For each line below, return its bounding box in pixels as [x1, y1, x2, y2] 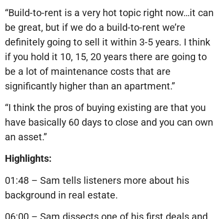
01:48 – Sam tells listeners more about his [5, 174, 189, 186]
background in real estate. [5, 189, 118, 201]
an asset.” [5, 131, 47, 143]
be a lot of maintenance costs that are [5, 65, 171, 77]
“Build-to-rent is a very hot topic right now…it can [5, 6, 214, 19]
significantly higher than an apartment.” [5, 80, 175, 92]
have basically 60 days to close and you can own [5, 116, 213, 129]
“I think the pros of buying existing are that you [5, 102, 206, 114]
